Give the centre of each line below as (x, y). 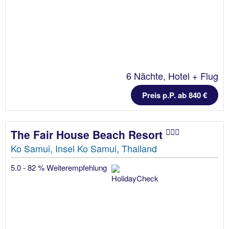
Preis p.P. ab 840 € (175, 95)
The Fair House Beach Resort (88, 134)
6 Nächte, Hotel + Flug (172, 75)
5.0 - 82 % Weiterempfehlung (60, 167)
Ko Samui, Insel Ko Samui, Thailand (84, 148)
